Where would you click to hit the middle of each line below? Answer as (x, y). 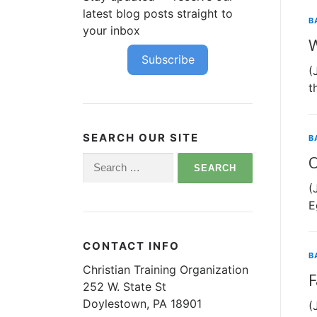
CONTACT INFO (131, 246)
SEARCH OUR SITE (141, 137)
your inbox (111, 30)
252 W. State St (125, 286)
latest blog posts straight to (158, 13)
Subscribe (168, 60)
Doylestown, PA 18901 (142, 303)
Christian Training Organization (166, 269)
